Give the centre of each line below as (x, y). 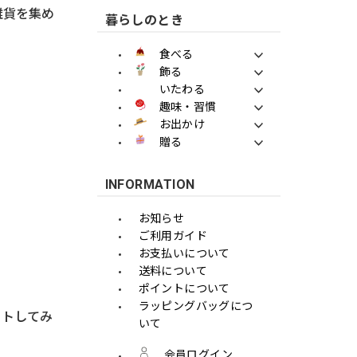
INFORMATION (150, 184)
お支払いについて (184, 253)
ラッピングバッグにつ (196, 306)
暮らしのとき (144, 20)
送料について (173, 271)
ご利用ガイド (173, 235)
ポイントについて (184, 288)
